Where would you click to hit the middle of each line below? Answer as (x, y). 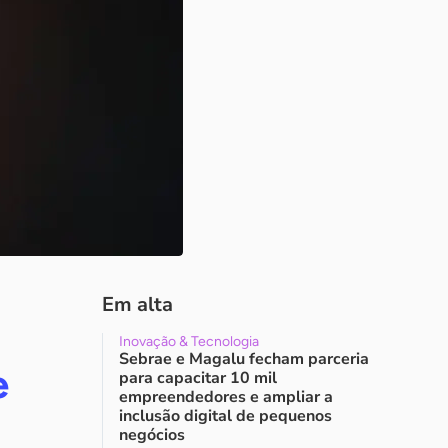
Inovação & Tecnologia (189, 341)
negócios (152, 435)
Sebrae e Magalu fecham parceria (244, 359)
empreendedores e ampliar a (226, 397)
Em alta (137, 304)
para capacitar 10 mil (198, 378)
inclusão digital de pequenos (225, 416)
